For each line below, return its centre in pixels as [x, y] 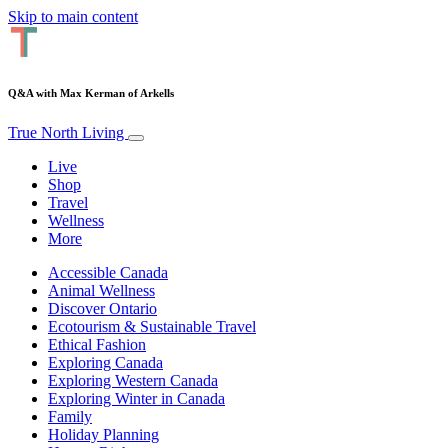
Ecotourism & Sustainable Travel [152, 326]
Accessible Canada [108, 272]
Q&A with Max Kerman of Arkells [91, 92]
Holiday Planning [103, 434]
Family [70, 416]
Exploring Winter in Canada [136, 398]
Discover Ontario [102, 308]
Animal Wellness [101, 290]
